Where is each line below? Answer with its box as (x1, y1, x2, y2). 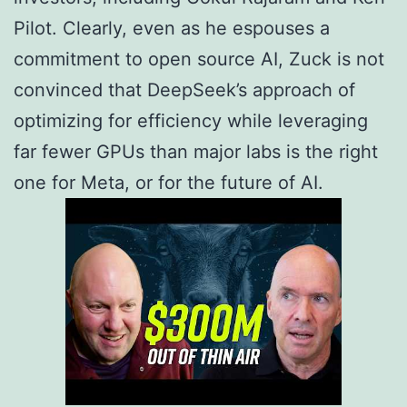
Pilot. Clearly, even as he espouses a (14, 17, 330, 40)
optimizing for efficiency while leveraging (14, 110, 368, 133)
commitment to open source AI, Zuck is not (14, 48, 384, 71)
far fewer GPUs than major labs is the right (14, 141, 378, 164)
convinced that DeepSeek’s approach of (14, 79, 355, 102)
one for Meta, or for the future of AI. (14, 172, 323, 194)
